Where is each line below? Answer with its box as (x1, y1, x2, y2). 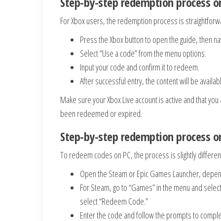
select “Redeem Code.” (80, 195, 148, 207)
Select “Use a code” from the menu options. (80, 47, 206, 59)
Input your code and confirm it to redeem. (80, 61, 199, 73)
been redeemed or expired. (60, 107, 142, 119)
